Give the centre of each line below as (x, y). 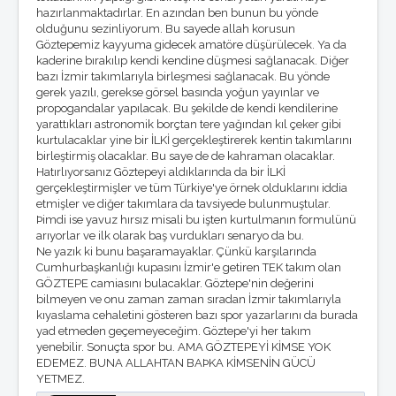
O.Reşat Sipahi (88, 103)
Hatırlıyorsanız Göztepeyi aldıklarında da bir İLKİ (161, 172)
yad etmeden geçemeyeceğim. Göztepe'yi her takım (174, 331)
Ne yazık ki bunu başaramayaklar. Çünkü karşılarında (176, 251)
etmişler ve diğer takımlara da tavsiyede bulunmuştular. (183, 204)
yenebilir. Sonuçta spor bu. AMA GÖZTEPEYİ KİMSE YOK (183, 347)
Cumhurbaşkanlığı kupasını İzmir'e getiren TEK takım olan (189, 267)
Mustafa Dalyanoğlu (101, 118)
